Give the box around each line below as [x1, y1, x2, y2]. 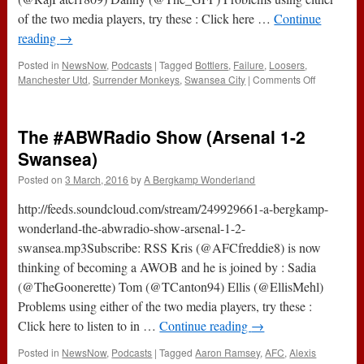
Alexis [289, 345, 317, 360]
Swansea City [184, 72, 246, 87]
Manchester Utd [18, 72, 89, 87]
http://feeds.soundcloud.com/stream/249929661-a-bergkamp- [18, 200, 329, 218]
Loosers [269, 58, 305, 72]
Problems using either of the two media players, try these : [18, 297, 313, 315]
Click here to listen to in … [18, 317, 160, 335]
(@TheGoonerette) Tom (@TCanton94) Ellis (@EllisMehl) [18, 278, 324, 296]
